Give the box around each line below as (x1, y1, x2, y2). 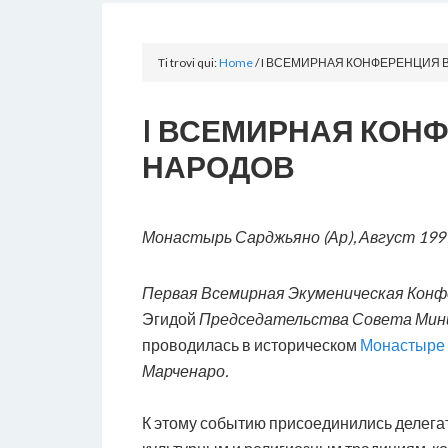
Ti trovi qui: (158, 55, 219, 70)
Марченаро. (142, 361, 228, 380)
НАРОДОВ (142, 148, 295, 184)
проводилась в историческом (142, 335, 360, 354)
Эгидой (142, 309, 199, 328)
